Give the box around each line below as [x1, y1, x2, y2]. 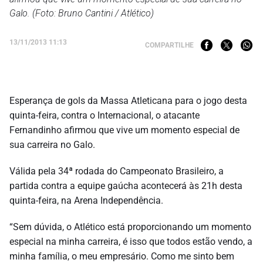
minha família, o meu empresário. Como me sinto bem [9, 250, 234, 262]
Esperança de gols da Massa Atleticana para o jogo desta [9, 95, 247, 106]
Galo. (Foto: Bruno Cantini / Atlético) [9, 7, 154, 19]
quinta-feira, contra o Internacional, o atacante [9, 109, 200, 121]
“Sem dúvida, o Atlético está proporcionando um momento [9, 221, 251, 232]
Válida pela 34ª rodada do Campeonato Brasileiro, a [9, 165, 224, 177]
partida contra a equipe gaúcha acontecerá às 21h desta [9, 180, 242, 191]
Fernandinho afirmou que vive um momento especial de [9, 124, 240, 136]
